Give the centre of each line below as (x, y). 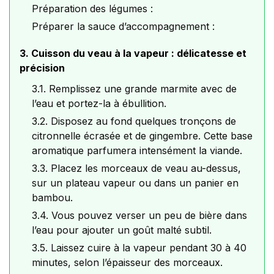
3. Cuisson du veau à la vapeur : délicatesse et (133, 54)
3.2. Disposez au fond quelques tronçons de (134, 121)
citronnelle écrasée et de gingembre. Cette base (142, 136)
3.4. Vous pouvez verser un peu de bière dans (139, 216)
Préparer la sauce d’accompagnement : (123, 27)
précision (42, 68)
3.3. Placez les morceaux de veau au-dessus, (136, 168)
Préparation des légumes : (92, 9)
